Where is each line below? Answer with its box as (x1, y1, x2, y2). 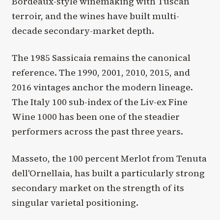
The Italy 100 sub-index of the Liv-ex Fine (12, 95, 188, 108)
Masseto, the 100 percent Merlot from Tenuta (12, 152, 207, 165)
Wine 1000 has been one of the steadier (12, 110, 180, 123)
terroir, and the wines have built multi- (12, 9, 179, 22)
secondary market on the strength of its (12, 182, 184, 194)
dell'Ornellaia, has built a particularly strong (12, 167, 205, 180)
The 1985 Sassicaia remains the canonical (12, 51, 191, 64)
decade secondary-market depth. (12, 24, 154, 37)
